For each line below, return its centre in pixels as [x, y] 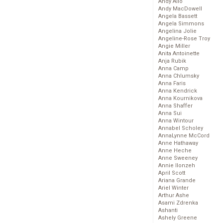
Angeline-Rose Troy [184, 39]
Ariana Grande [177, 181]
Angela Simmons [181, 24]
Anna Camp [173, 69]
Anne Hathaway [178, 143]
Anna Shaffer [175, 106]
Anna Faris [172, 84]
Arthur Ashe [174, 196]
